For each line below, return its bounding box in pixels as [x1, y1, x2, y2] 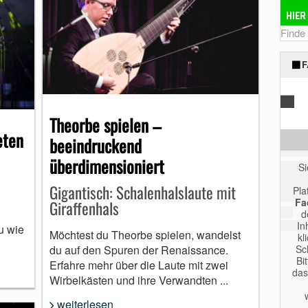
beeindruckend [49, 133, 142, 159]
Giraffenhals [49, 197, 119, 221]
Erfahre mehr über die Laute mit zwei [49, 257, 228, 274]
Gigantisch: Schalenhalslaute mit [49, 181, 236, 205]
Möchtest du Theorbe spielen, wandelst [49, 227, 241, 243]
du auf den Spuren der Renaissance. [49, 242, 228, 258]
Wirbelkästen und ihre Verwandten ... [49, 272, 228, 289]
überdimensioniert [49, 153, 164, 179]
